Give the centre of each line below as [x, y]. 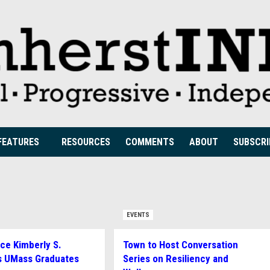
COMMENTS [150, 142]
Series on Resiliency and [175, 259]
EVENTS [138, 215]
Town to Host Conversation [180, 245]
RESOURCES [86, 142]
